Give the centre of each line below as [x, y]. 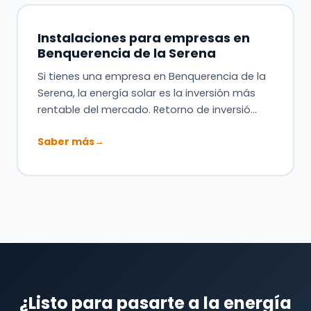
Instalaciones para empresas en [143, 37]
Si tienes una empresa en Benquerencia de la [151, 76]
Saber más [66, 141]
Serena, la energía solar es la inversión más [146, 93]
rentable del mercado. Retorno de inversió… [147, 109]
